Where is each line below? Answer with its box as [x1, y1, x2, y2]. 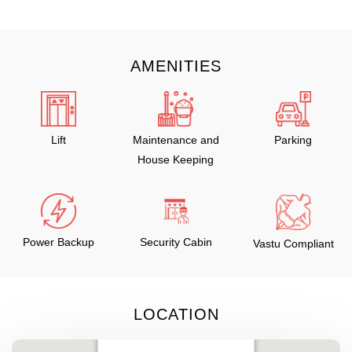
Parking [274, 134, 313, 146]
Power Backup [23, 236, 95, 248]
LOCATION [133, 305, 219, 323]
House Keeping [137, 153, 214, 166]
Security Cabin [139, 236, 212, 248]
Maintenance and [132, 134, 219, 146]
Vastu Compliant [252, 236, 334, 250]
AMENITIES [130, 57, 222, 75]
